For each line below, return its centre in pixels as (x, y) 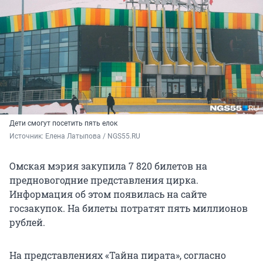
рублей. (27, 222)
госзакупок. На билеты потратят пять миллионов (129, 208)
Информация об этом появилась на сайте (108, 194)
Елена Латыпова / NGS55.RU (93, 136)
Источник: (27, 136)
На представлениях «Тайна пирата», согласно (118, 255)
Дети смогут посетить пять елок (63, 124)
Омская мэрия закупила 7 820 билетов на (108, 166)
